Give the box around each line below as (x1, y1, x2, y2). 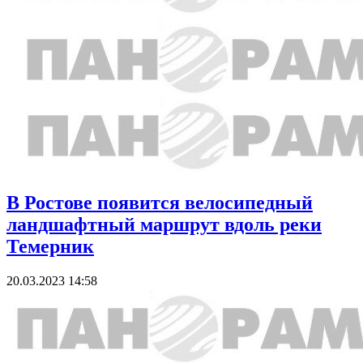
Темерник (6, 235, 94, 257)
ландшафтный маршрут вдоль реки (6, 213, 322, 235)
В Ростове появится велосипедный (6, 191, 313, 213)
